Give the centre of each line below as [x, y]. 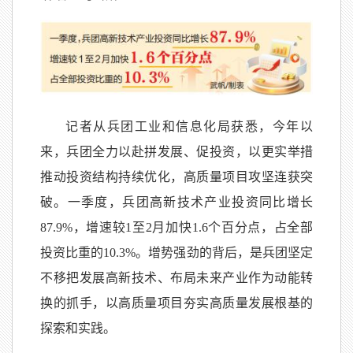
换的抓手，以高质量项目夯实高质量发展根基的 [176, 303]
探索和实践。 [78, 328]
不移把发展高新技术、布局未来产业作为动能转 [176, 277]
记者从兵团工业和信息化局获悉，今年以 [189, 126]
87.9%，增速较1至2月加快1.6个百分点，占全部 [176, 227]
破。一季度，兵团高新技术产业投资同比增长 [176, 202]
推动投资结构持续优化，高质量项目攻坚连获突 [176, 176]
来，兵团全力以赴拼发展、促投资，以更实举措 [176, 151]
